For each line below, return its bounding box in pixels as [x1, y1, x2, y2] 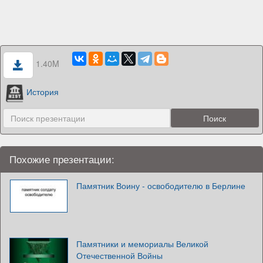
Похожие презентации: [9, 151, 114, 166]
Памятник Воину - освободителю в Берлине [76, 179, 245, 191]
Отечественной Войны [76, 249, 163, 261]
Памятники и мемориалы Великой [76, 237, 208, 249]
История [26, 86, 59, 98]
